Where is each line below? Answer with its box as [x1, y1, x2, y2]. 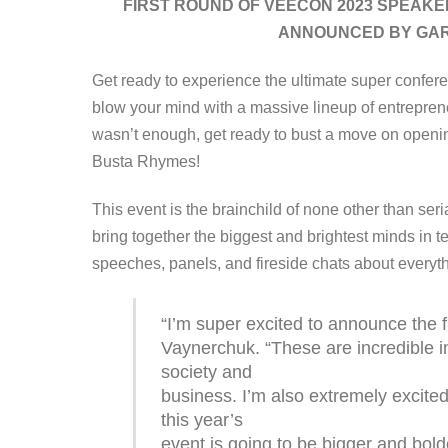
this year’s [160, 409, 243, 430]
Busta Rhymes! [92, 153, 200, 171]
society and [160, 361, 252, 382]
